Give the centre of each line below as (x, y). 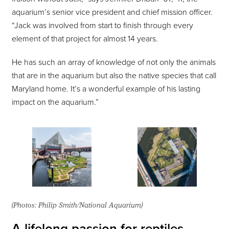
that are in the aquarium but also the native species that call (114, 76)
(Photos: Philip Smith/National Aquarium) (77, 205)
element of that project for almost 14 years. (85, 39)
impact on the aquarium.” (55, 102)
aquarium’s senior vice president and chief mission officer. (112, 13)
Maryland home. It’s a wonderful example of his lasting (106, 89)
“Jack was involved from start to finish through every (102, 26)
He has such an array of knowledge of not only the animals (114, 63)
